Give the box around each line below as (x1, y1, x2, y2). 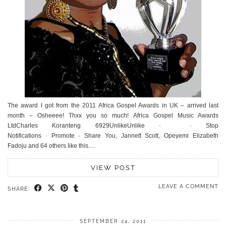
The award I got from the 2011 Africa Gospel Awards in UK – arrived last (8, 102, 218, 109)
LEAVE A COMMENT (158, 183, 218, 190)
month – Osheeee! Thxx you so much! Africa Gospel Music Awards (8, 112, 218, 120)
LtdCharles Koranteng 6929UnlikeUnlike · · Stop (8, 122, 218, 130)
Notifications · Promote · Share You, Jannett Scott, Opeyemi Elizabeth (8, 132, 218, 140)
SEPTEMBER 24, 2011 (80, 218, 146, 224)
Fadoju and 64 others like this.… (8, 142, 96, 150)
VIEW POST (90, 164, 136, 172)
